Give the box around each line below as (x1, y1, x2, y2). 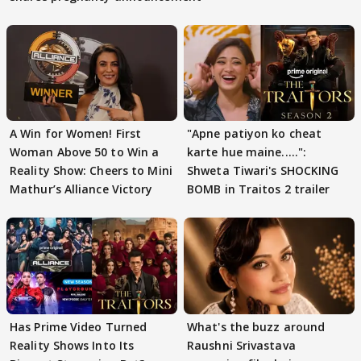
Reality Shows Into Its (10, 337, 135, 353)
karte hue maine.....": (187, 144, 307, 160)
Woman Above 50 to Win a (10, 144, 160, 160)
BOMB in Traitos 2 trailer (187, 181, 330, 197)
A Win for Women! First (10, 126, 142, 142)
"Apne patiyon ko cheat (187, 126, 322, 142)
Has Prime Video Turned (10, 318, 147, 334)
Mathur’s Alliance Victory (10, 181, 153, 197)
